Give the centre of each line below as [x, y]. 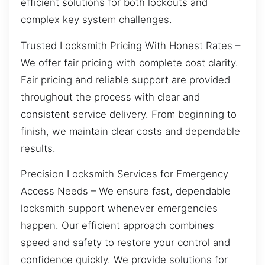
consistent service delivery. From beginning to [129, 114]
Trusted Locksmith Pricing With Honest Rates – [130, 45]
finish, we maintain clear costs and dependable [130, 131]
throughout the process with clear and [110, 97]
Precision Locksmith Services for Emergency [125, 174]
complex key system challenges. [96, 20]
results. [38, 148]
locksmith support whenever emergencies [119, 208]
